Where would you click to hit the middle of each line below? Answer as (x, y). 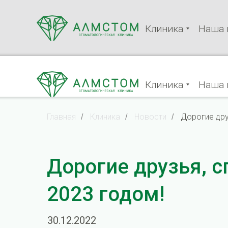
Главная (61, 117)
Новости (150, 117)
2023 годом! (106, 194)
